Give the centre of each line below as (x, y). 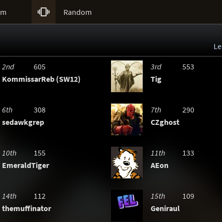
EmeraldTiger (26, 165)
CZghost (165, 122)
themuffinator (27, 208)
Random (78, 12)
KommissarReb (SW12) (41, 79)
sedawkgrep (23, 122)
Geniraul (165, 208)
